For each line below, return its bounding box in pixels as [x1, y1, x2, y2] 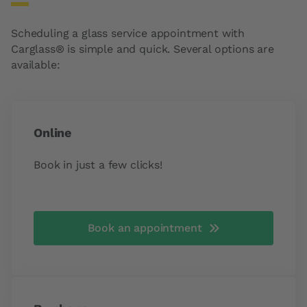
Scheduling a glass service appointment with [11, 27, 245, 40]
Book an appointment [87, 221, 202, 234]
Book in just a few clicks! [34, 158, 162, 171]
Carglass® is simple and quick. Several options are [11, 42, 274, 56]
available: [11, 58, 60, 71]
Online [34, 125, 72, 140]
